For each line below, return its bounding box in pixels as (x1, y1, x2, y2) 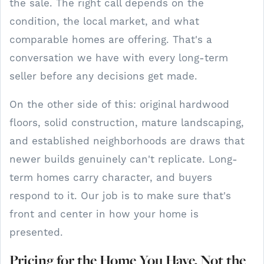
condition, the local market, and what (9, 15, 199, 27)
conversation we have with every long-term (9, 51, 228, 64)
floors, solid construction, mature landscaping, (9, 116, 244, 128)
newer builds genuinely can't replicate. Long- (9, 153, 237, 165)
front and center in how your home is (9, 207, 199, 220)
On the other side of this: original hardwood (9, 98, 229, 110)
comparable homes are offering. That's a (9, 33, 212, 45)
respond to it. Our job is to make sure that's (9, 189, 231, 202)
